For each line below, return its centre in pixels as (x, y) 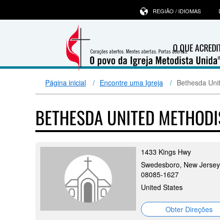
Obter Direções (189, 209)
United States (162, 187)
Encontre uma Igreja (131, 82)
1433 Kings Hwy (166, 152)
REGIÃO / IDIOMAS (177, 11)
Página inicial (66, 82)
